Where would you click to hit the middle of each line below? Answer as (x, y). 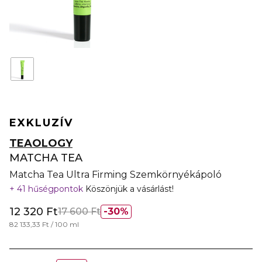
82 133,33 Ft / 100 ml (44, 224)
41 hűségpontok (50, 189)
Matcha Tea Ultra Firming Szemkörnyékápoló (116, 175)
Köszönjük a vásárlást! (130, 189)
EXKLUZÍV (41, 123)
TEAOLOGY (41, 143)
